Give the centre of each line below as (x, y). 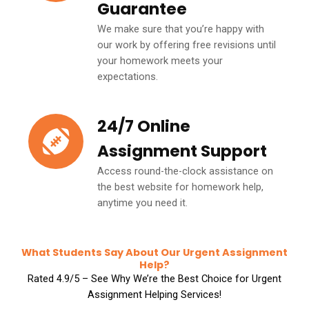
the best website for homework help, (180, 187)
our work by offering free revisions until (187, 44)
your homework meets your (160, 60)
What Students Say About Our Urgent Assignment (154, 252)
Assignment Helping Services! (154, 294)
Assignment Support (182, 151)
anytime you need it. (142, 202)
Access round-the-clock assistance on (185, 171)
